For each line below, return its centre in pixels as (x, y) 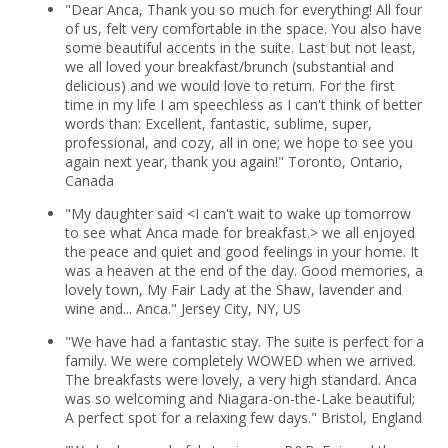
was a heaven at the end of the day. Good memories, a (243, 270)
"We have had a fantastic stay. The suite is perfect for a (244, 341)
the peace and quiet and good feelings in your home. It (241, 251)
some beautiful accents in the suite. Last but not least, (240, 47)
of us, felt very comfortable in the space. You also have (243, 28)
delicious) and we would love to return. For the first (229, 85)
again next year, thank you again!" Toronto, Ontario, (233, 161)
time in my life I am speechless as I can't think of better (243, 104)
